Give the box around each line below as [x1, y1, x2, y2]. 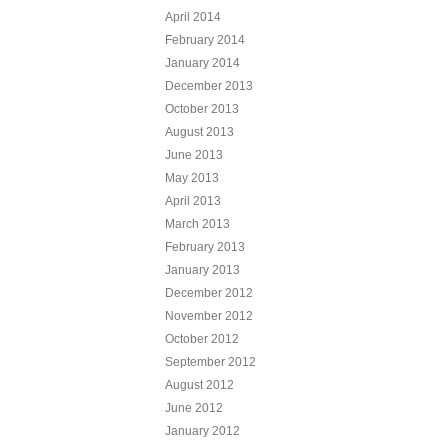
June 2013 [164, 147, 223, 162]
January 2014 [164, 55, 240, 70]
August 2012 [164, 377, 234, 392]
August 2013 [164, 124, 234, 139]
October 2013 [164, 101, 239, 116]
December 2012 [164, 285, 253, 300]
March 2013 [164, 216, 230, 231]
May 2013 [164, 170, 219, 185]
